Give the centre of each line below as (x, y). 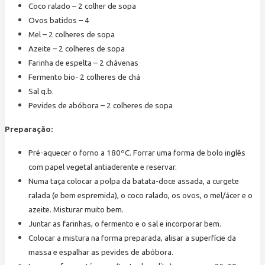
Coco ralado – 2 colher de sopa (82, 7)
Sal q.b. (41, 92)
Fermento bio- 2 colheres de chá (84, 77)
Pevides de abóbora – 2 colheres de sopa (101, 106)
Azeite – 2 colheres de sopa (77, 49)
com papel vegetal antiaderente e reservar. (103, 167)
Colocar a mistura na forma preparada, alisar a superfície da (132, 238)
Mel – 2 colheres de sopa (72, 35)
